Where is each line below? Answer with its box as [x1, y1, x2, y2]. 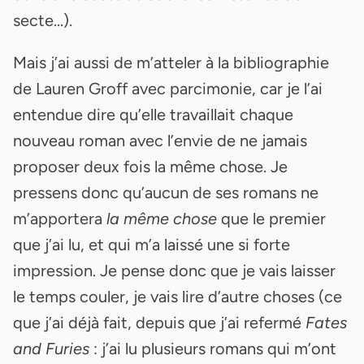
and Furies [13, 338, 89, 358]
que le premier [217, 208, 326, 228]
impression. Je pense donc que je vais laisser [13, 260, 336, 280]
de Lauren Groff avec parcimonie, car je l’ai [13, 78, 323, 98]
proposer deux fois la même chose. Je [13, 156, 288, 176]
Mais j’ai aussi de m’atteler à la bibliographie [13, 52, 329, 72]
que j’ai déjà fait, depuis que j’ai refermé [13, 312, 305, 332]
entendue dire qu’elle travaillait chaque [13, 104, 293, 124]
